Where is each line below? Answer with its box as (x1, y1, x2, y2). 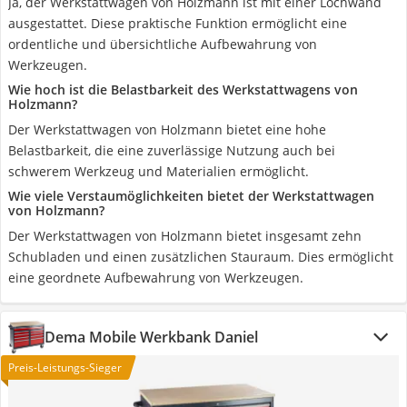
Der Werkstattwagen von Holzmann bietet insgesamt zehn (8, 227, 362, 244)
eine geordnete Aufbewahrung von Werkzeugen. (8, 269, 303, 286)
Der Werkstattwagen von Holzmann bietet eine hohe (8, 121, 326, 138)
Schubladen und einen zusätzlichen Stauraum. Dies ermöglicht (8, 248, 393, 265)
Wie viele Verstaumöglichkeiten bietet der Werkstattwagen (8, 187, 374, 204)
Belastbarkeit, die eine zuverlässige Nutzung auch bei (8, 142, 335, 159)
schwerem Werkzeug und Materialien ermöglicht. (8, 163, 309, 180)
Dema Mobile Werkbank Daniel (45, 327, 258, 347)
